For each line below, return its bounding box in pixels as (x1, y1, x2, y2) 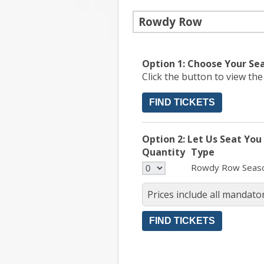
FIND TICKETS (149, 97, 215, 108)
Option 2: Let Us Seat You (142, 133, 262, 146)
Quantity (142, 146, 185, 159)
